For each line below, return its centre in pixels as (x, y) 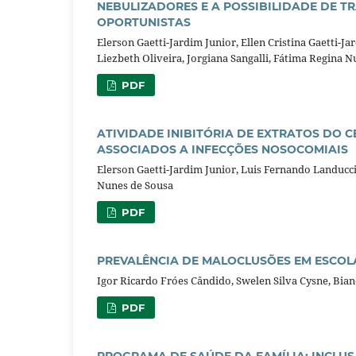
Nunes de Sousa (135, 185)
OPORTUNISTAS (144, 23)
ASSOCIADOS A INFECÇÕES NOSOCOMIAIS (222, 150)
